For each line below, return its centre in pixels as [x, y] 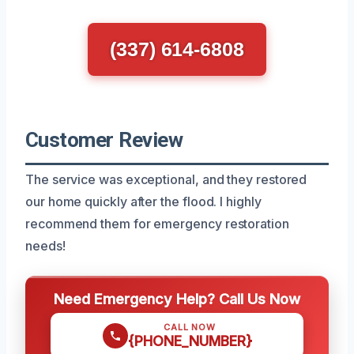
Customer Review [104, 139]
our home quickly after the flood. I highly [143, 201]
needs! [45, 245]
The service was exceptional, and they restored [166, 179]
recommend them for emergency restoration [157, 223]
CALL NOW [190, 327]
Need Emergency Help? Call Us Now [177, 298]
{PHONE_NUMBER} [190, 341]
